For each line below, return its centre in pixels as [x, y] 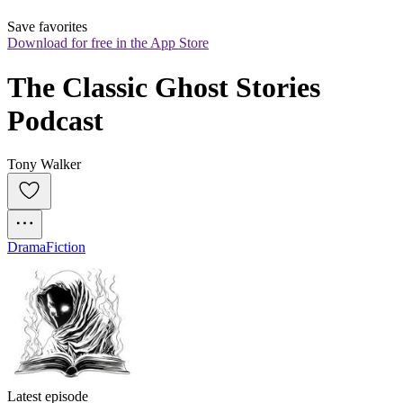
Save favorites [47, 27]
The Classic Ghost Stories [164, 87]
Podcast [55, 120]
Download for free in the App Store [108, 43]
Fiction [66, 247]
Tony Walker [44, 165]
